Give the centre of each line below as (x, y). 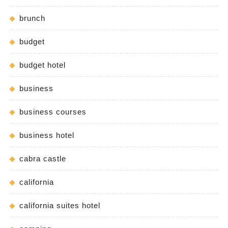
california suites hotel (60, 205)
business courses (53, 111)
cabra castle (43, 158)
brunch (32, 18)
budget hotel (42, 65)
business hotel (47, 135)
